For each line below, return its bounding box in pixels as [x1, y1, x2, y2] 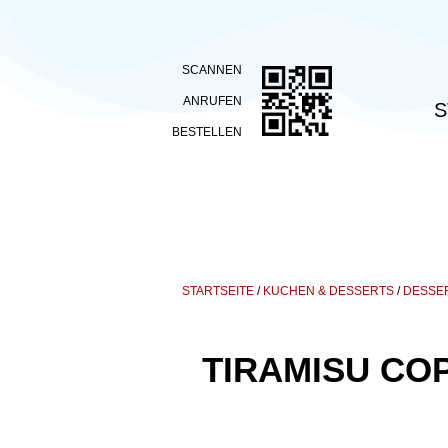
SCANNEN [182, 63, 242, 78]
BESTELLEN [172, 125, 242, 140]
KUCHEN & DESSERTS [263, 283, 394, 298]
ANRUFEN [183, 94, 242, 109]
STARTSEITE [182, 283, 254, 298]
